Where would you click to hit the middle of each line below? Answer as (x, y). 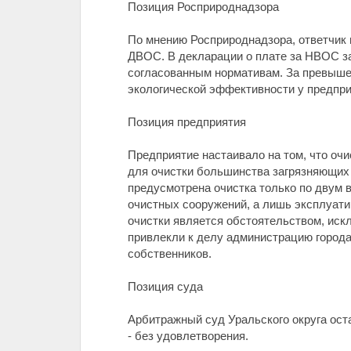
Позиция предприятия (187, 122)
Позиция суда (165, 286)
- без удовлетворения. (188, 336)
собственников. (170, 253)
